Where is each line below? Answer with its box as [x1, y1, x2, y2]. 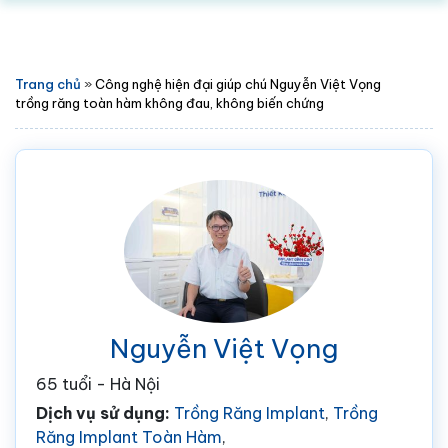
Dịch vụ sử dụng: [36, 402, 174, 423]
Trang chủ [15, 76, 81, 92]
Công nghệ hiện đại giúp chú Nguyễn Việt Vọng [95, 76, 381, 92]
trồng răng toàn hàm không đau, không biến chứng [15, 95, 324, 111]
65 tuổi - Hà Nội [36, 373, 160, 394]
